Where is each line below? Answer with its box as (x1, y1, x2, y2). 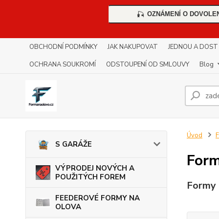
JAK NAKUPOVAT (108, 43, 158, 52)
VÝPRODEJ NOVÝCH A (55, 163, 134, 174)
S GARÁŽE (55, 139, 92, 150)
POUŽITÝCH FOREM (55, 172, 126, 182)
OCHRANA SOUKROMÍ (29, 60, 96, 69)
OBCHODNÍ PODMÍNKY (29, 43, 97, 52)
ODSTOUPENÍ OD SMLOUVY (106, 60, 189, 69)
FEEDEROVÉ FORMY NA (55, 193, 140, 203)
